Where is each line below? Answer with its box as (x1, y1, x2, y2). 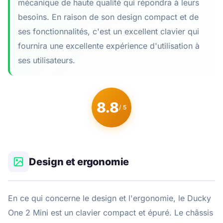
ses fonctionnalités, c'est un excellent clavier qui (18, 26, 199, 36)
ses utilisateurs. (18, 55, 75, 65)
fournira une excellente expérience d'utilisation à (18, 40, 200, 51)
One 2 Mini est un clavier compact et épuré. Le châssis (8, 207, 213, 218)
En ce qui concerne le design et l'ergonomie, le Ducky (8, 193, 211, 203)
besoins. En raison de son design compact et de (18, 11, 199, 22)
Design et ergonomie (29, 155, 129, 168)
